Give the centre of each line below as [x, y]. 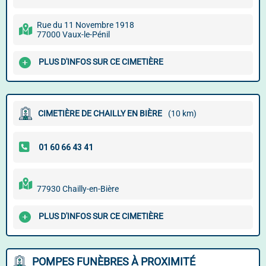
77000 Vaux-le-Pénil [73, 34]
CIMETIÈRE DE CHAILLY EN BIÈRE [100, 113]
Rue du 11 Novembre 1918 [85, 25]
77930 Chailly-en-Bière [78, 189]
